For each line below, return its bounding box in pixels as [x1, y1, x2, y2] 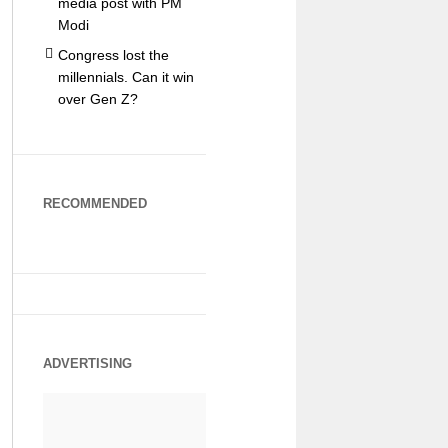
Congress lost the [57, 47, 169, 63]
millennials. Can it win [57, 69, 194, 85]
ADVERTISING [42, 356, 132, 371]
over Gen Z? [57, 91, 138, 107]
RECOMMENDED [42, 196, 147, 211]
